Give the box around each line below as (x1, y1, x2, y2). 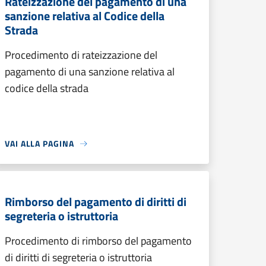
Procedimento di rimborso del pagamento (5, 233, 192, 249)
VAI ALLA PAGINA (5, 137, 74, 150)
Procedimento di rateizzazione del (5, 47, 157, 63)
